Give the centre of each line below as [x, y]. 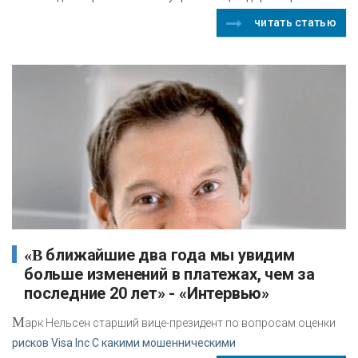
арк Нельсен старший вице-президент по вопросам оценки [180, 322]
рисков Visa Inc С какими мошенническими [124, 342]
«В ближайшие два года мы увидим [33, 255]
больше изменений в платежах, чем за [169, 274]
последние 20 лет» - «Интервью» [147, 293]
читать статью [295, 23]
